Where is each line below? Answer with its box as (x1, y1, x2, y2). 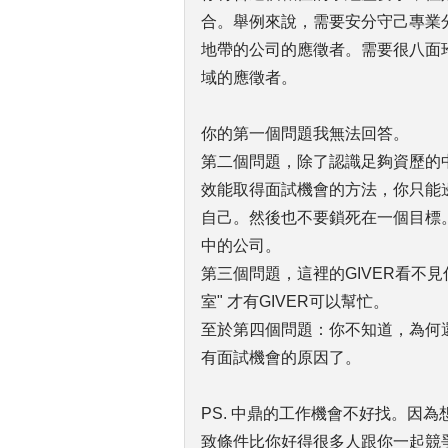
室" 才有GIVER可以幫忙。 (201, 293, 389, 310)
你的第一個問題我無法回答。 (201, 125, 409, 142)
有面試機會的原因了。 (201, 349, 361, 366)
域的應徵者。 (201, 69, 297, 86)
